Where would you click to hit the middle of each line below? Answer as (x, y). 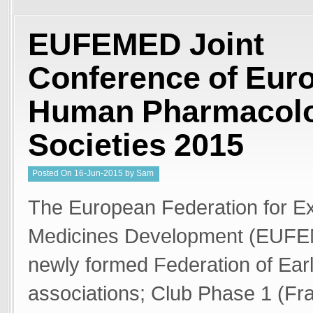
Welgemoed (55, 188)
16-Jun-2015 (99, 173)
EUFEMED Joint (146, 44)
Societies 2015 (136, 145)
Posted (46, 173)
